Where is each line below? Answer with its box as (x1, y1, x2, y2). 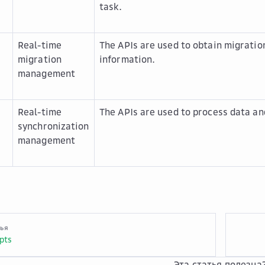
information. (99, 53, 156, 65)
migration (18, 53, 62, 65)
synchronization (18, 120, 89, 132)
